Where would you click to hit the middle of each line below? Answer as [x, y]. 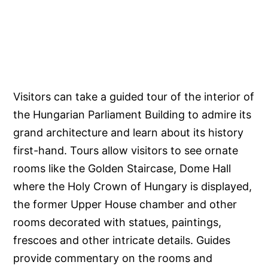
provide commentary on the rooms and [113, 258]
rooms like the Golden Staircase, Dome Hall [122, 169]
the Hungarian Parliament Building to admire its [133, 115]
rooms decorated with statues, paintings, [118, 223]
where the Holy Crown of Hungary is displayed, [133, 187]
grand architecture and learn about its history [129, 133]
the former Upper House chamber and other [125, 205]
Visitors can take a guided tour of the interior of [134, 97]
